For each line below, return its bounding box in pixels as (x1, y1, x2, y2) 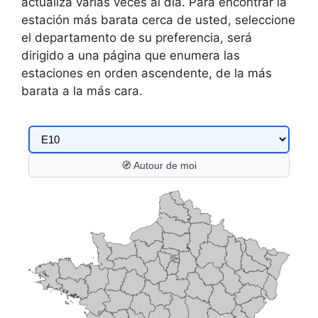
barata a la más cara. (21, 84, 143, 99)
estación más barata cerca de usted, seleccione (21, 13, 295, 28)
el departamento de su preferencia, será (21, 31, 252, 45)
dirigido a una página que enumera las (21, 48, 240, 63)
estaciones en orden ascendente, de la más (21, 66, 272, 81)
